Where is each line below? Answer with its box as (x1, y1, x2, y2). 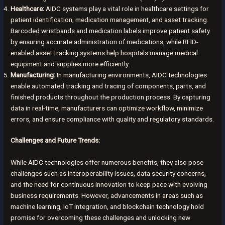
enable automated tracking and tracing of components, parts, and (11, 81, 206, 90)
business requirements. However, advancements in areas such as (11, 191, 203, 199)
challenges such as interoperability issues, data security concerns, (11, 169, 206, 177)
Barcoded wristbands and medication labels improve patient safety (11, 26, 210, 35)
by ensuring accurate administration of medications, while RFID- (11, 37, 199, 46)
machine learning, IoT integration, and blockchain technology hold (11, 202, 204, 210)
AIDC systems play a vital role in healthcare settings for (44, 4, 209, 13)
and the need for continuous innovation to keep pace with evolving (11, 180, 208, 188)
